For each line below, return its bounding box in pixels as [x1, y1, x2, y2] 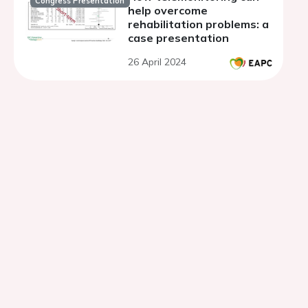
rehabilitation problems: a [128, 17, 269, 31]
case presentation [128, 31, 229, 45]
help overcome [128, 3, 208, 17]
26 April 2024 [128, 56, 186, 68]
